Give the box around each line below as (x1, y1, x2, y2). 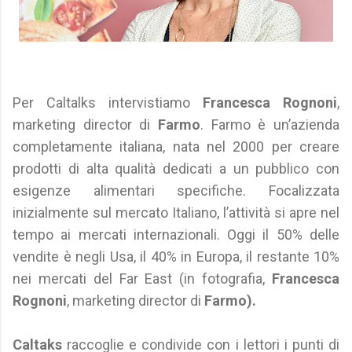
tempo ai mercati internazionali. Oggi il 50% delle (13, 226, 339, 243)
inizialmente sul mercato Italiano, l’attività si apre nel (13, 204, 339, 221)
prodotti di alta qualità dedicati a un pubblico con (13, 160, 339, 177)
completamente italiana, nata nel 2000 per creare (13, 138, 339, 155)
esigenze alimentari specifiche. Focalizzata (13, 182, 339, 199)
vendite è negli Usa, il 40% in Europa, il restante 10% (13, 248, 339, 265)
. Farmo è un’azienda (200, 116, 339, 133)
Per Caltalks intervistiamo (13, 94, 203, 111)
